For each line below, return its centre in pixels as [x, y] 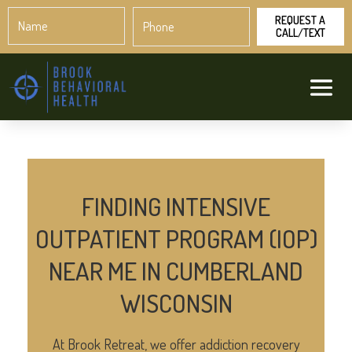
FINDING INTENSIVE [176, 206]
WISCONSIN [176, 302]
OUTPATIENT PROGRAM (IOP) [176, 238]
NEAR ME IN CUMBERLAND [176, 270]
